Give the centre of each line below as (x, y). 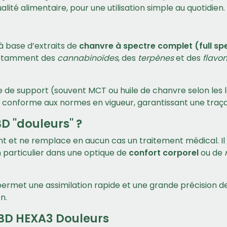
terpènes (156, 58)
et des (188, 58)
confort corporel (164, 153)
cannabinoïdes (88, 58)
